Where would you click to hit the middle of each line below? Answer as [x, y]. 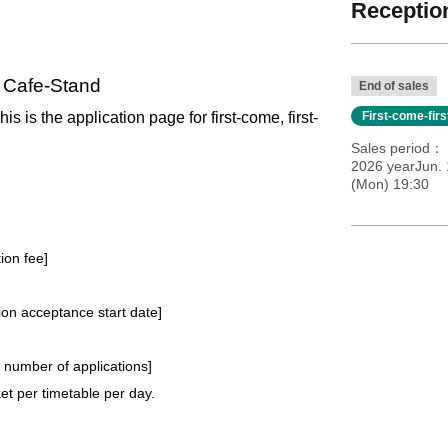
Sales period [390, 147]
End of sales [393, 85]
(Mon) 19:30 [389, 183]
